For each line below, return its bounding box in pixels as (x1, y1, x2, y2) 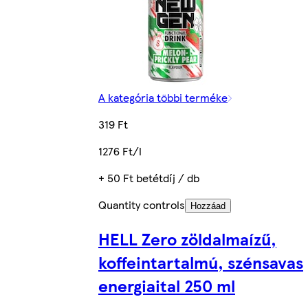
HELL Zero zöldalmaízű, (98, 226, 276, 250)
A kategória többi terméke (98, 89, 228, 106)
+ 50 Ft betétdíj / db (98, 170, 199, 186)
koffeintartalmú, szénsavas (98, 250, 303, 274)
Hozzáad (190, 201, 225, 212)
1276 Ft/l (98, 143, 142, 159)
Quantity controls (98, 197, 185, 213)
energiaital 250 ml (98, 273, 235, 297)
